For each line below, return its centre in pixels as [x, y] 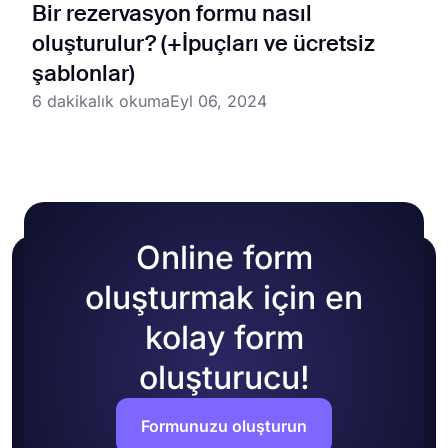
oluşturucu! [224, 377]
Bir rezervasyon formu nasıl [172, 14]
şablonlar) [83, 74]
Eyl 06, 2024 [218, 100]
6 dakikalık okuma [101, 100]
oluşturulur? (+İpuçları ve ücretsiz [203, 44]
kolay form [224, 337]
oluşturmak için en [224, 297]
